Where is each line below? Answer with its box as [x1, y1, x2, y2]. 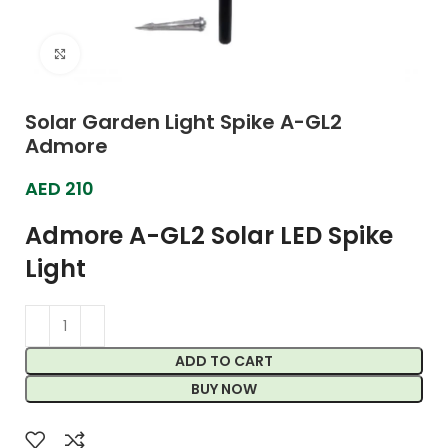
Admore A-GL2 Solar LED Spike [25, 219, 393, 252]
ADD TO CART [175, 351, 273, 371]
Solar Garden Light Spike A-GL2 [25, 108, 342, 136]
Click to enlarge [80, 44, 191, 63]
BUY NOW [191, 379, 257, 399]
